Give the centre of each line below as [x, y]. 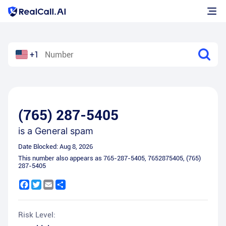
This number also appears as [61, 158]
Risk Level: [37, 215]
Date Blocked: [39, 147]
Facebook [45, 184]
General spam [64, 131]
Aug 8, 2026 [76, 147]
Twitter [53, 184]
